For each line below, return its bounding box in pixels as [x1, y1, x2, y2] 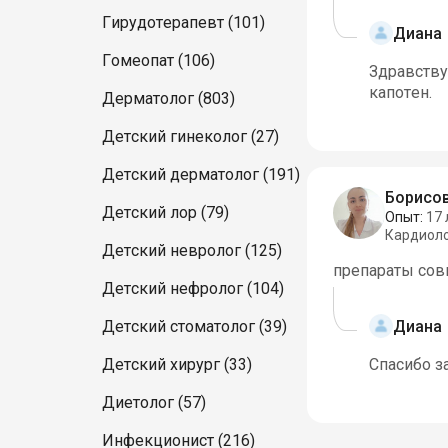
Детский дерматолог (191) [102, 165, 300, 184]
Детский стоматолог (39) [102, 317, 287, 336]
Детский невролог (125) [102, 241, 282, 260]
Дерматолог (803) [102, 89, 235, 108]
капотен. [368, 83, 432, 103]
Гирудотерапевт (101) [102, 13, 265, 32]
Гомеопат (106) [102, 51, 215, 70]
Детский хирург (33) [102, 355, 252, 374]
